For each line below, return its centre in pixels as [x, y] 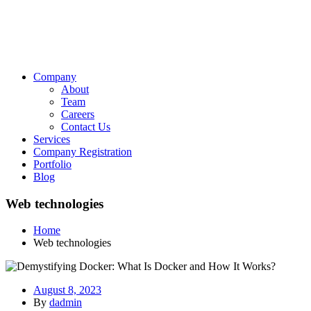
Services [52, 139]
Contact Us [86, 127]
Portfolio [52, 164]
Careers [78, 114]
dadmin [66, 303]
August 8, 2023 [67, 290]
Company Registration [83, 152]
